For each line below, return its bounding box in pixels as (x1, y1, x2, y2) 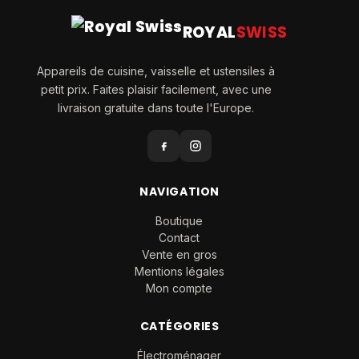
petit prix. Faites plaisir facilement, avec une (40, 83, 272, 96)
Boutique (155, 214, 204, 228)
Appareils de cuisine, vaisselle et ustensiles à (37, 64, 276, 78)
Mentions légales (134, 264, 224, 278)
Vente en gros (141, 248, 217, 261)
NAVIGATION (139, 184, 220, 200)
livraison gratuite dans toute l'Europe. (58, 101, 255, 115)
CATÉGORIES (139, 318, 220, 334)
